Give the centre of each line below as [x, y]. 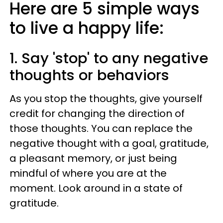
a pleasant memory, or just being [93, 158]
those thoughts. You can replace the [101, 128]
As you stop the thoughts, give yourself [106, 99]
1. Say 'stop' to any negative [109, 58]
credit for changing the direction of [97, 113]
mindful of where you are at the [88, 173]
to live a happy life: [89, 28]
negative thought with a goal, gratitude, [109, 143]
